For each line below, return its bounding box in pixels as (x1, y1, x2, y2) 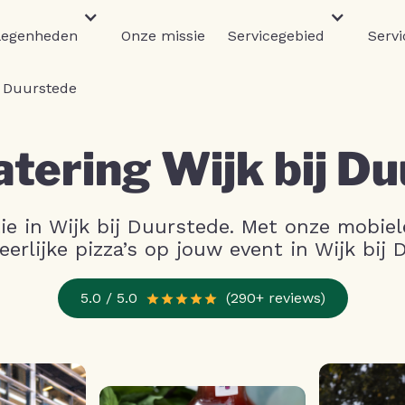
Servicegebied (228, 27, 325, 44)
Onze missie (121, 27, 205, 44)
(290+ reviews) (225, 289, 325, 306)
